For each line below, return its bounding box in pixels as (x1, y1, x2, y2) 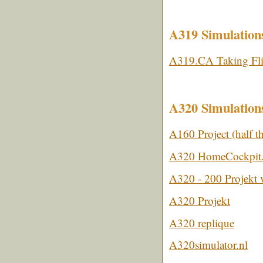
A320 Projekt (169, 193, 230, 208)
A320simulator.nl (169, 237, 248, 252)
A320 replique (169, 215, 234, 230)
